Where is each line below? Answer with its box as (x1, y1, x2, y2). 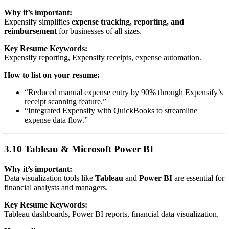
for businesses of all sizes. (57, 27, 142, 36)
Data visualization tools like (4, 173, 95, 182)
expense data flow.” (25, 116, 88, 125)
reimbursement (4, 27, 57, 36)
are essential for (172, 173, 224, 182)
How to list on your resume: (4, 71, 100, 80)
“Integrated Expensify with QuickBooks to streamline (25, 106, 197, 116)
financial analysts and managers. (4, 182, 108, 192)
